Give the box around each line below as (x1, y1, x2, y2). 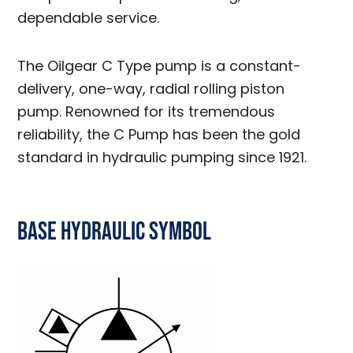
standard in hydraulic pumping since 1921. (17, 147, 307, 167)
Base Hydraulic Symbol (17, 217, 212, 247)
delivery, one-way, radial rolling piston (17, 79, 285, 98)
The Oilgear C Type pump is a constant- (17, 56, 302, 76)
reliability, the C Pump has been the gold (17, 124, 301, 144)
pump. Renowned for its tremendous (17, 102, 276, 121)
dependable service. (17, 8, 160, 28)
